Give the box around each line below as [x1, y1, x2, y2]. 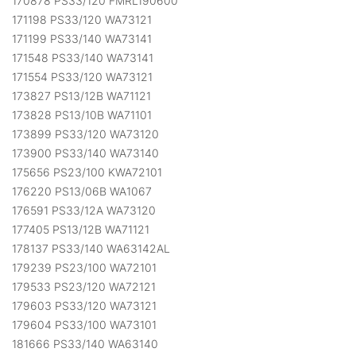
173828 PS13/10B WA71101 [12, 108, 152, 122]
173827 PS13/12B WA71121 [12, 89, 151, 103]
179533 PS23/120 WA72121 [12, 280, 156, 294]
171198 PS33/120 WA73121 [12, 13, 152, 27]
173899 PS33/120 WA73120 [12, 127, 159, 141]
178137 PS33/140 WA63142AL [12, 242, 170, 256]
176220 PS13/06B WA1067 [12, 184, 152, 199]
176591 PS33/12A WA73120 [12, 203, 156, 218]
